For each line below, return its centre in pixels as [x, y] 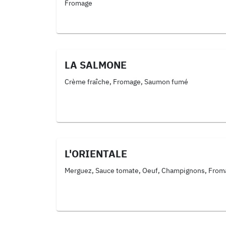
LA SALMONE [96, 65]
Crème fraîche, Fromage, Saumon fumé [126, 82]
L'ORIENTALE [96, 154]
